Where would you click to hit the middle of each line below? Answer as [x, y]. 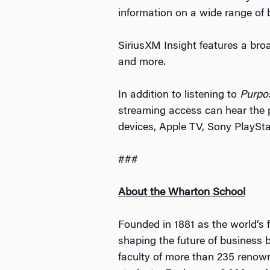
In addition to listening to [179, 95]
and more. [142, 63]
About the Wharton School [182, 193]
